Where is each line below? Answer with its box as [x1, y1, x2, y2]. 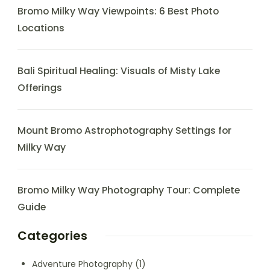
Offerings [17, 81, 62, 95]
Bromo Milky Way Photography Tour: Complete [17, 183, 240, 198]
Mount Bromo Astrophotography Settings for [17, 124, 231, 138]
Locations [17, 21, 64, 36]
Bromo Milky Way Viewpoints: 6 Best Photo [17, 4, 219, 19]
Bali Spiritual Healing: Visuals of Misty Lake [17, 64, 220, 78]
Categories [17, 227, 87, 245]
